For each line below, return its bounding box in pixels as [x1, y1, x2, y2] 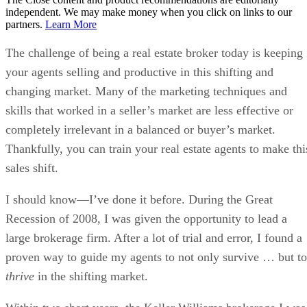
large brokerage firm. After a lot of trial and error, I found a [5, 230, 302, 245]
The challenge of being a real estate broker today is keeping [5, 45, 303, 60]
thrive [5, 269, 34, 283]
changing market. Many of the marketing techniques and [5, 84, 287, 98]
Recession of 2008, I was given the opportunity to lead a [5, 211, 287, 225]
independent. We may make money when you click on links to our [5, 5, 292, 18]
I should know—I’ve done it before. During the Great [5, 192, 273, 206]
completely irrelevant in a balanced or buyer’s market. [5, 122, 275, 136]
